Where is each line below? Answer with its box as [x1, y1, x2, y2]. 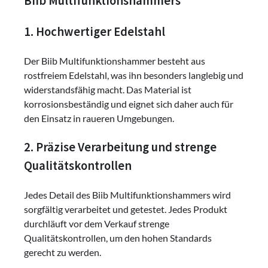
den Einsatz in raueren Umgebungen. [24, 112, 174, 124]
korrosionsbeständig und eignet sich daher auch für [24, 98, 233, 110]
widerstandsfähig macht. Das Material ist [24, 84, 191, 96]
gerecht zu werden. [24, 246, 101, 258]
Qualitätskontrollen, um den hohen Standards [24, 232, 212, 243]
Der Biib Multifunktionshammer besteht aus [24, 55, 205, 67]
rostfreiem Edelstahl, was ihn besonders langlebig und [24, 69, 243, 81]
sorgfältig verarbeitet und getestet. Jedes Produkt [24, 203, 227, 215]
